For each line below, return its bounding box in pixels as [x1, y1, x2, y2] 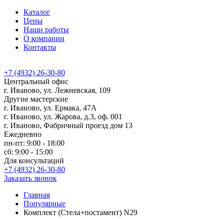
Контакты [23, 43, 56, 51]
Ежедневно [4, 130, 42, 138]
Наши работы [23, 25, 69, 34]
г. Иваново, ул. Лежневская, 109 [4, 86, 110, 94]
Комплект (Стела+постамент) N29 [23, 208, 137, 217]
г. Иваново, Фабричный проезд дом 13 [4, 121, 132, 130]
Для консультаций [4, 156, 64, 165]
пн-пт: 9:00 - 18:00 [4, 139, 65, 147]
